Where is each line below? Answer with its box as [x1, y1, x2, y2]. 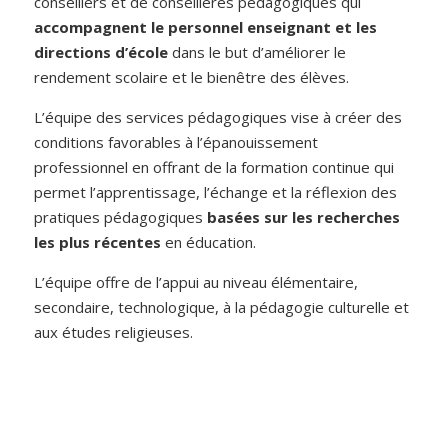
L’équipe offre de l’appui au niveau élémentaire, [34, 271, 359, 292]
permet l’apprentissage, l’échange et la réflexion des [34, 181, 398, 202]
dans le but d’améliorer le [168, 41, 347, 62]
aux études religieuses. [34, 321, 194, 342]
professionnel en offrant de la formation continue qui [34, 156, 395, 177]
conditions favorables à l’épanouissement [34, 131, 319, 152]
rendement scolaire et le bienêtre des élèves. [34, 66, 350, 87]
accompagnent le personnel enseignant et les [34, 16, 378, 37]
